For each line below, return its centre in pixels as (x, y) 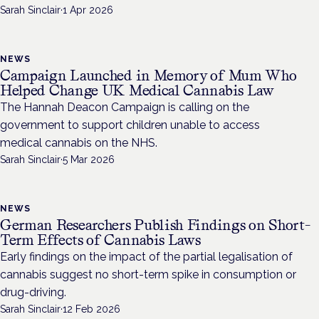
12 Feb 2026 (91, 309)
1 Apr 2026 (88, 10)
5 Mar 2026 (89, 160)
